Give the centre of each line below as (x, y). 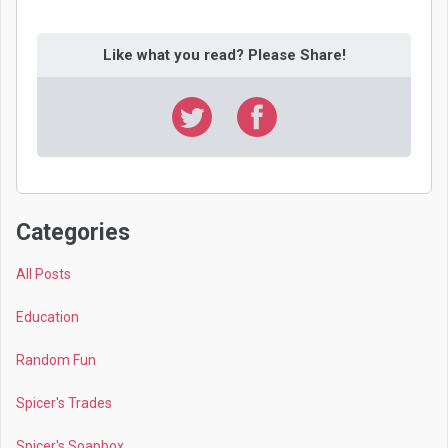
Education (47, 316)
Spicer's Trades (64, 402)
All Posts (43, 273)
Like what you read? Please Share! (224, 54)
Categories (73, 232)
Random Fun (56, 359)
